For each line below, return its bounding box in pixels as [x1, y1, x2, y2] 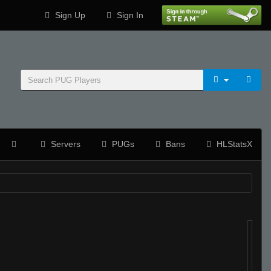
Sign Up [52, 10, 85, 20]
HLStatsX [214, 139, 252, 149]
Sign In [114, 10, 143, 20]
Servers [48, 139, 80, 149]
